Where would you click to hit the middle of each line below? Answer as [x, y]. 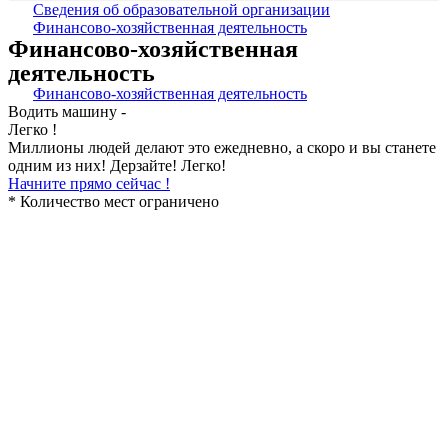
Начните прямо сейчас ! [89, 184]
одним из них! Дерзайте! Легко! [117, 166]
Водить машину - [67, 112]
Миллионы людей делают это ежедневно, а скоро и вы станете [222, 148]
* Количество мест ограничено [113, 202]
